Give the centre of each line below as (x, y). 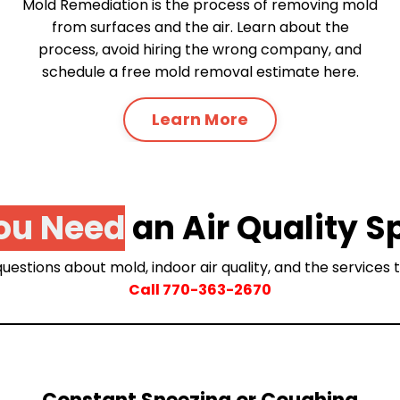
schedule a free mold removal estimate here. (200, 71)
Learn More (200, 120)
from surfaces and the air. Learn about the (200, 27)
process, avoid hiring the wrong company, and (200, 49)
